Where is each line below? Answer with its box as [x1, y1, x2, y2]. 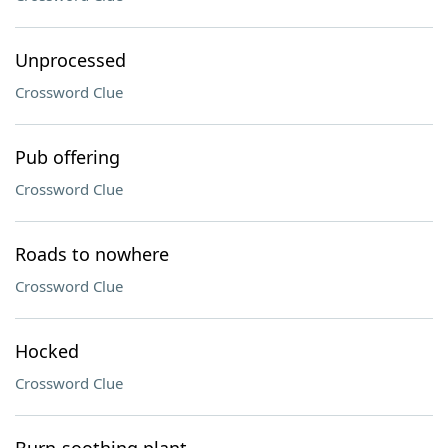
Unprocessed [15, 48, 126, 72]
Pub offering [15, 145, 120, 169]
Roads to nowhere [15, 242, 169, 266]
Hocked [15, 339, 79, 363]
